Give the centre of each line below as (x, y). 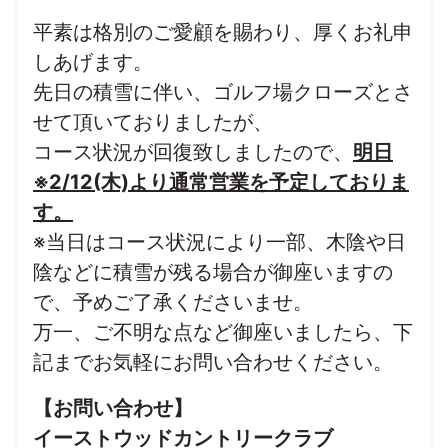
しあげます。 (93, 62)
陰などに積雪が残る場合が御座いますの (213, 272)
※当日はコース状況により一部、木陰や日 (219, 242)
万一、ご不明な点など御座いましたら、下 (223, 332)
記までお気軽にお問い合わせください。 (213, 362)
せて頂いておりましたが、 (153, 122)
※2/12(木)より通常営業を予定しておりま (221, 182)
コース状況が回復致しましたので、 (193, 152)
